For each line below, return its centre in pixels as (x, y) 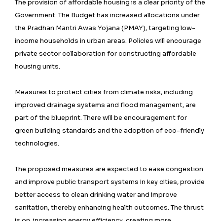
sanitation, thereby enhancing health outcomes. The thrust (109, 208)
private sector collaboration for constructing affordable (106, 54)
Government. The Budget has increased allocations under (107, 15)
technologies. (37, 144)
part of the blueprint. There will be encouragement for (101, 118)
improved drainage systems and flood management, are (105, 105)
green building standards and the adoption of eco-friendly (110, 131)
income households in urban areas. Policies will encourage (108, 41)
